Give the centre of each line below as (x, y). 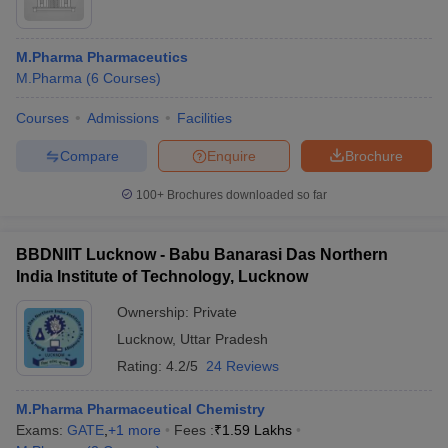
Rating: (141, 366)
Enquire (231, 155)
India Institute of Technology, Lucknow (162, 276)
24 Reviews (242, 366)
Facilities (204, 118)
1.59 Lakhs (257, 430)
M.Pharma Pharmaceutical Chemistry (140, 409)
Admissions (123, 118)
